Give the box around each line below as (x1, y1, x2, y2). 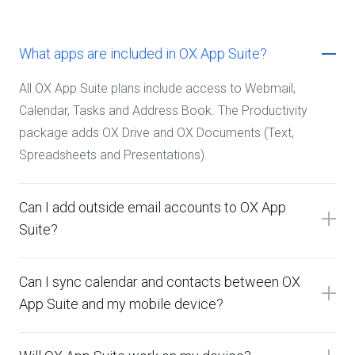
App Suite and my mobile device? (19, 296, 223, 312)
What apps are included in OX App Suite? (19, 45, 267, 62)
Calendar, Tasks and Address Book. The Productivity (19, 103, 307, 118)
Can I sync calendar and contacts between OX (19, 273, 300, 290)
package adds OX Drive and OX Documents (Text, (19, 125, 294, 140)
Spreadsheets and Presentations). (19, 147, 208, 162)
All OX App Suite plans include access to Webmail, (19, 81, 296, 96)
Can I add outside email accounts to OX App (19, 199, 286, 216)
